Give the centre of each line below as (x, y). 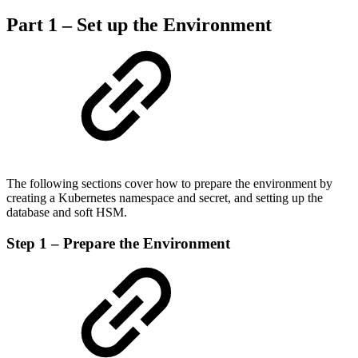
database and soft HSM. (67, 212)
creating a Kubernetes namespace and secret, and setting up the (165, 197)
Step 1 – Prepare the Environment (118, 243)
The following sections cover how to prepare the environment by (169, 183)
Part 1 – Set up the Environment (139, 24)
